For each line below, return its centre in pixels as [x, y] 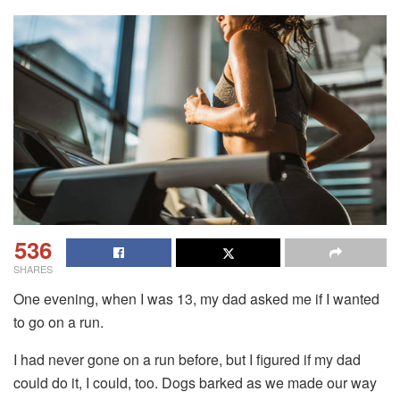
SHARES [33, 268]
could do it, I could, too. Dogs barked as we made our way [195, 382]
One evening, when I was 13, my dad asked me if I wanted [196, 298]
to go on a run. [58, 321]
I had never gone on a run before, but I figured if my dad [187, 359]
